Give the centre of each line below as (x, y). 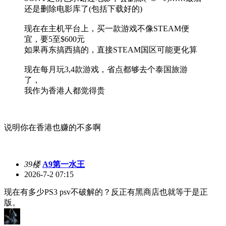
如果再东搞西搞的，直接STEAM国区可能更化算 (111, 49)
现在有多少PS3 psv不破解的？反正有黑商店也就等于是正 (106, 192)
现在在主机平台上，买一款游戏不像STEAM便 (107, 28)
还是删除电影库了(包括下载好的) (83, 9)
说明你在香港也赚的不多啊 (52, 127)
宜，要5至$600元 (54, 39)
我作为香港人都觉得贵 (65, 90)
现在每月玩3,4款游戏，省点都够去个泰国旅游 (106, 69)
